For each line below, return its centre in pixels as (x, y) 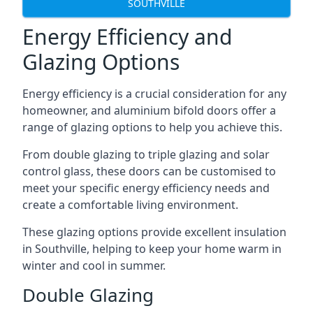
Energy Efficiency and (127, 37)
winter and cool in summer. (94, 265)
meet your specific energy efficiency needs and (146, 188)
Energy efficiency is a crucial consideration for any (154, 94)
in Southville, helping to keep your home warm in (152, 249)
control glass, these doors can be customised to (149, 171)
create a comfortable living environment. (130, 205)
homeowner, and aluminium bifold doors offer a (149, 110)
